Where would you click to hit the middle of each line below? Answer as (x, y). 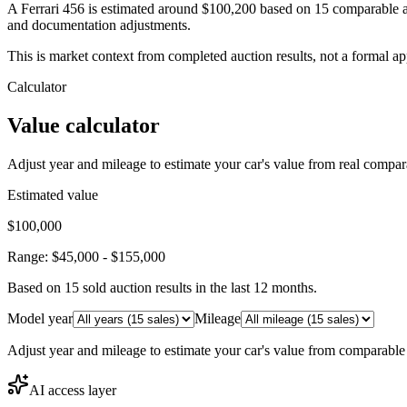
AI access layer (73, 390)
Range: (30, 256)
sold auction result (133, 287)
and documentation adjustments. (99, 25)
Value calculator (84, 125)
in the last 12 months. (254, 287)
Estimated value (53, 194)
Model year (40, 318)
